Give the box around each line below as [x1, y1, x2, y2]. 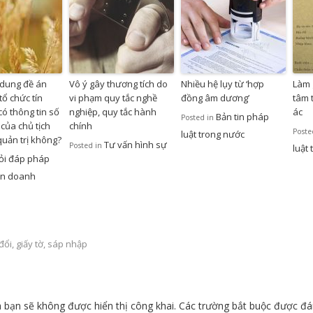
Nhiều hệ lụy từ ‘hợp [181, 78, 264, 91]
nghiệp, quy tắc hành [69, 105, 156, 119]
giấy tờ [16, 238, 43, 251]
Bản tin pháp [216, 110, 269, 124]
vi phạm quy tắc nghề [69, 92, 157, 105]
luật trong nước [181, 128, 245, 141]
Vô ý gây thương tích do [69, 78, 168, 91]
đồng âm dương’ [181, 92, 249, 105]
